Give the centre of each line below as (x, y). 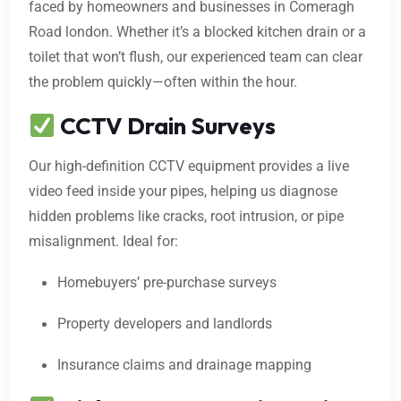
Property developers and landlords (165, 324)
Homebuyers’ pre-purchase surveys (167, 283)
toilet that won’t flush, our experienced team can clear (196, 57)
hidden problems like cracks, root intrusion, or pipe (186, 217)
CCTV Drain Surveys (165, 126)
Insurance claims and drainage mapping (184, 365)
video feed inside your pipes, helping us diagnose (183, 192)
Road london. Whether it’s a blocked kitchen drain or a (197, 32)
